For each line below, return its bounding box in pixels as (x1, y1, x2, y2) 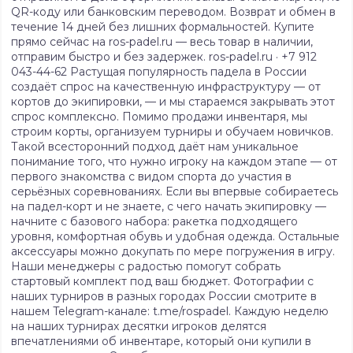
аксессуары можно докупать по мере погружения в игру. (11, 244, 335, 258)
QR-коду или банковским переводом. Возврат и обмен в (11, 5, 336, 19)
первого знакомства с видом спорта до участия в (11, 169, 292, 184)
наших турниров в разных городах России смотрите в (11, 289, 317, 303)
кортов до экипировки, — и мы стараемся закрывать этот (11, 95, 335, 109)
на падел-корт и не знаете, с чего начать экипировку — (11, 199, 326, 214)
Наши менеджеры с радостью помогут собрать (11, 259, 281, 273)
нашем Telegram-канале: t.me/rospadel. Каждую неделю (11, 304, 329, 318)
